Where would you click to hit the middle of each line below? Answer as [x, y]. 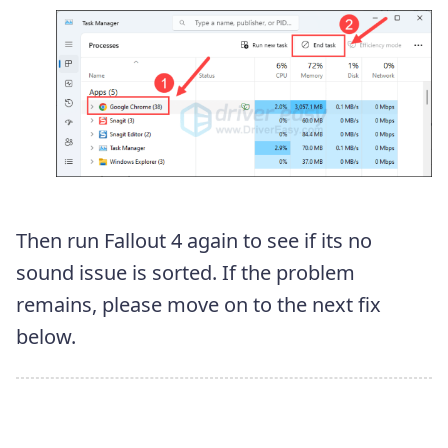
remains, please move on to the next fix [198, 304]
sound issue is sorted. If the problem [185, 272]
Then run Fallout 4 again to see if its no [194, 240]
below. [46, 336]
